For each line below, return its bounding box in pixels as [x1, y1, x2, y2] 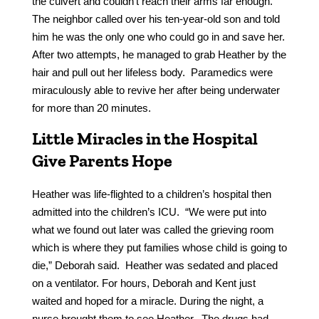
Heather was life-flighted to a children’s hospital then [31, 188, 271, 201]
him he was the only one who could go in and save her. [31, 31, 285, 43]
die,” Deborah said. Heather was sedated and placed [31, 259, 278, 272]
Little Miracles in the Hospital [31, 128, 258, 150]
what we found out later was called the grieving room [31, 224, 274, 236]
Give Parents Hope [31, 150, 172, 172]
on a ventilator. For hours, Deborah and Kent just [31, 277, 256, 290]
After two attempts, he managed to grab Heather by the [31, 48, 286, 61]
